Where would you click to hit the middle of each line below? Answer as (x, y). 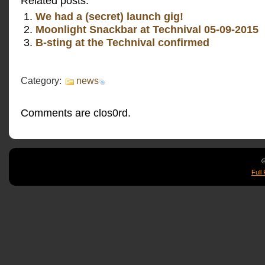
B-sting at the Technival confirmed (122, 42)
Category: (42, 80)
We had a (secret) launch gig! (109, 16)
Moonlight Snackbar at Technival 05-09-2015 (147, 29)
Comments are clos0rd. (76, 113)
